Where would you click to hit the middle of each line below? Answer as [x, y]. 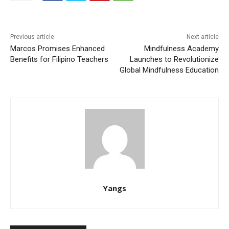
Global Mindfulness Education [169, 70]
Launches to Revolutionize [174, 59]
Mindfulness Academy [181, 48]
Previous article [32, 37]
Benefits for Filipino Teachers [59, 59]
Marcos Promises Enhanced [58, 48]
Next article [202, 37]
